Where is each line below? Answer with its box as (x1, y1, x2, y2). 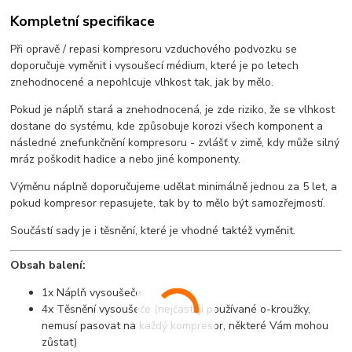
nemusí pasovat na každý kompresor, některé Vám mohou (42, 318, 329, 334)
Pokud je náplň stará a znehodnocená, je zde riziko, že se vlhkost (10, 102, 335, 118)
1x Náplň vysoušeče (42, 285, 142, 301)
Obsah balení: (10, 258, 86, 273)
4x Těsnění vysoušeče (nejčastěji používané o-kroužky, (42, 302, 311, 317)
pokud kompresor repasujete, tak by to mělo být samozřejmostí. (10, 196, 326, 211)
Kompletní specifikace (10, 12, 156, 31)
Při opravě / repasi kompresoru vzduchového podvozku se (10, 42, 298, 57)
